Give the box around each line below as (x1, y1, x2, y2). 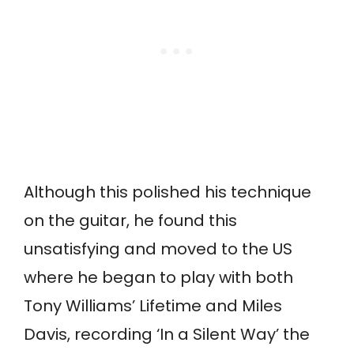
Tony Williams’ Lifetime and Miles (24, 295, 282, 318)
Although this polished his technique (24, 181, 311, 204)
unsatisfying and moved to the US (24, 238, 292, 261)
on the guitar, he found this (24, 209, 237, 232)
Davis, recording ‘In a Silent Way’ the (24, 323, 310, 346)
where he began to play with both (24, 266, 293, 289)
